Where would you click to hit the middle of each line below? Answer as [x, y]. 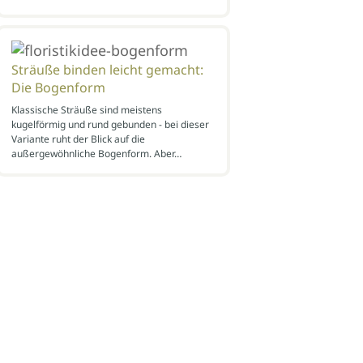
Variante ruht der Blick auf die [78, 139]
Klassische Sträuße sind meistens [86, 109]
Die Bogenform [58, 87]
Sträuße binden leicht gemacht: [107, 69]
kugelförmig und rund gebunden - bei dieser [110, 124]
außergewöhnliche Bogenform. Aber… [96, 153]
